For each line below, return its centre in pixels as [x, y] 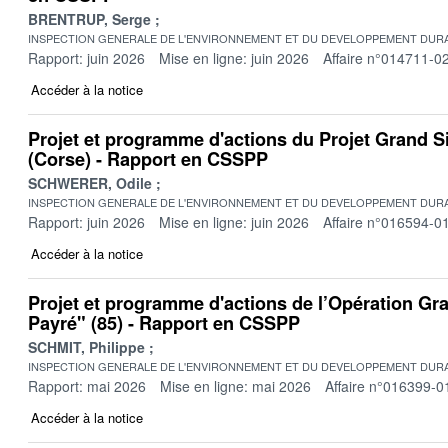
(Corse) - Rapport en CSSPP [148, 158]
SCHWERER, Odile [90, 182]
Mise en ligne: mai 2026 [235, 385]
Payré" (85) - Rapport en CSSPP [164, 322]
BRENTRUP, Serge [89, 18]
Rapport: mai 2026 [87, 385]
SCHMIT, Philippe [86, 346]
